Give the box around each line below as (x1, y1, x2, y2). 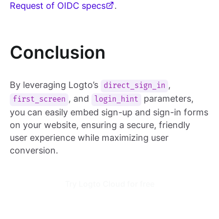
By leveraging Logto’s (10, 80, 101, 90)
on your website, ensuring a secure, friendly (10, 120, 190, 131)
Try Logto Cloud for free (65, 179, 154, 189)
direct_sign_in (104, 81, 166, 91)
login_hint (94, 95, 139, 105)
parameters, (141, 93, 194, 104)
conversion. (10, 145, 58, 156)
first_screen (13, 95, 66, 105)
